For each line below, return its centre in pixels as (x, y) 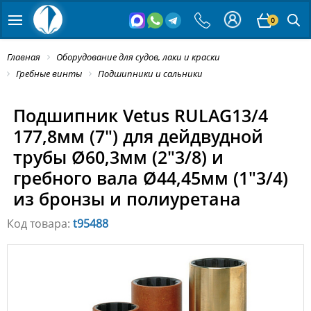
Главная (24, 57)
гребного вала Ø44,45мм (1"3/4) (150, 178)
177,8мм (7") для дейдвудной (138, 136)
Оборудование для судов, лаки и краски (138, 57)
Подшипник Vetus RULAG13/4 (140, 116)
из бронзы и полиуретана (127, 199)
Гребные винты (49, 74)
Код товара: (40, 224)
